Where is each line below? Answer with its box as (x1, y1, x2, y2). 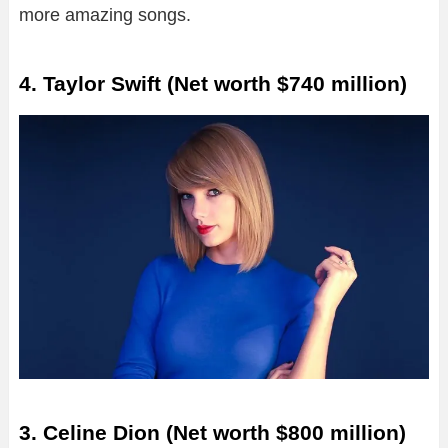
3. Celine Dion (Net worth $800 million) (19, 420, 406, 444)
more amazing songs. (19, 5, 191, 26)
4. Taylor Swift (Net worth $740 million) (19, 72, 407, 96)
